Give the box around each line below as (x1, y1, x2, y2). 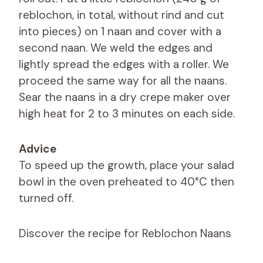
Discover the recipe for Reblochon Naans (19, 225, 231, 241)
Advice (19, 141, 56, 156)
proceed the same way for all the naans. (19, 73, 227, 88)
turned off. (19, 190, 73, 205)
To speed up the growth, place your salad (19, 157, 234, 173)
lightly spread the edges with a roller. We (19, 56, 229, 72)
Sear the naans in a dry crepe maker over (19, 89, 231, 104)
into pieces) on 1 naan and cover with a (19, 23, 221, 39)
